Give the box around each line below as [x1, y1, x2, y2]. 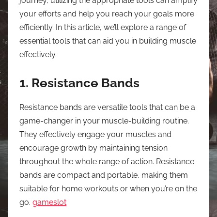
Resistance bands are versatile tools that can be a [19, 103, 195, 112]
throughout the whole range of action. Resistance [19, 157, 194, 166]
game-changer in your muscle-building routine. [19, 116, 189, 125]
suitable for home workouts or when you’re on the [19, 184, 197, 193]
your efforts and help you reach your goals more [19, 9, 194, 18]
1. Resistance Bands [19, 75, 139, 90]
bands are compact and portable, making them [19, 170, 188, 180]
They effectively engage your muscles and [19, 130, 171, 139]
